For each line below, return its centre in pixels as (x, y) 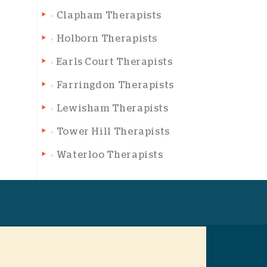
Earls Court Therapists (114, 62)
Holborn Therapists (107, 39)
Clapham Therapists (109, 15)
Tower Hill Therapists (113, 132)
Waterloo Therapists (110, 155)
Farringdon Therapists (115, 85)
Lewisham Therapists (112, 108)
